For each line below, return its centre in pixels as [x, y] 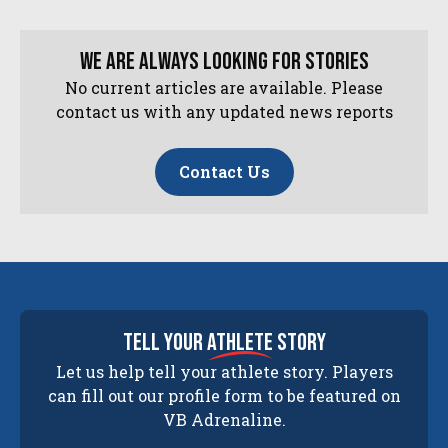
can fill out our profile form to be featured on [224, 395]
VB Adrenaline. [224, 419]
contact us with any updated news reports [224, 112]
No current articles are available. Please [224, 88]
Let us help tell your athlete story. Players [224, 371]
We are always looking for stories [224, 62]
